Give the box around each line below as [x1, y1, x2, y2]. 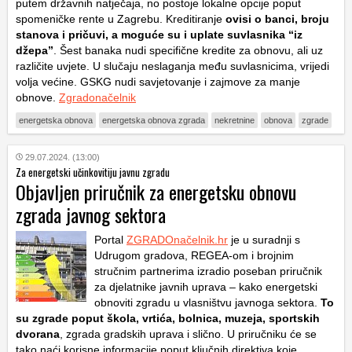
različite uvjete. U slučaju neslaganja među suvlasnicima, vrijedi [16, 60, 329, 73]
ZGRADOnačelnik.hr [126, 233, 228, 247]
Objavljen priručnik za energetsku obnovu [16, 178, 296, 207]
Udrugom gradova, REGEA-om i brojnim [94, 249, 294, 262]
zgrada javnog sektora [16, 200, 166, 229]
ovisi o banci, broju [222, 13, 329, 26]
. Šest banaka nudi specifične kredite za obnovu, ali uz [53, 44, 323, 57]
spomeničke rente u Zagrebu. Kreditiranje [16, 13, 222, 26]
